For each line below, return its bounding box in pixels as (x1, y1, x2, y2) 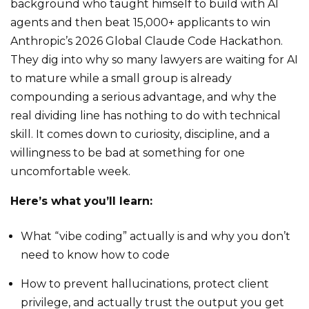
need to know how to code (21, 248, 170, 261)
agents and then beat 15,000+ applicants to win (10, 16, 270, 29)
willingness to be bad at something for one (10, 146, 245, 159)
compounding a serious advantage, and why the (10, 90, 277, 103)
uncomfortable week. (10, 165, 130, 178)
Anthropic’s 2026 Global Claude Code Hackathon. (10, 34, 283, 48)
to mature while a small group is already (10, 72, 232, 85)
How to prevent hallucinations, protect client (21, 277, 269, 290)
